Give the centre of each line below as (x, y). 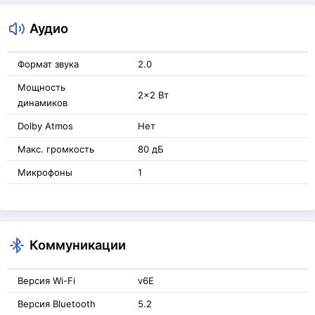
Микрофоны (45, 172)
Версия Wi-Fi (46, 281)
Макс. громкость (56, 149)
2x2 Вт (153, 95)
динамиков (43, 103)
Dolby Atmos (45, 126)
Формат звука (48, 64)
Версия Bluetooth (57, 304)
